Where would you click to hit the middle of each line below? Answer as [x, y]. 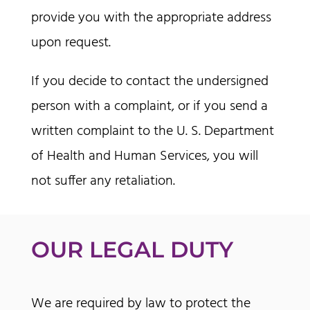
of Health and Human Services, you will [144, 157]
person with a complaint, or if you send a [149, 107]
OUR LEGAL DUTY [132, 250]
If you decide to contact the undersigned [149, 82]
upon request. [71, 43]
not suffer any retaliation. [103, 182]
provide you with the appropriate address [151, 18]
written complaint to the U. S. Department [152, 132]
